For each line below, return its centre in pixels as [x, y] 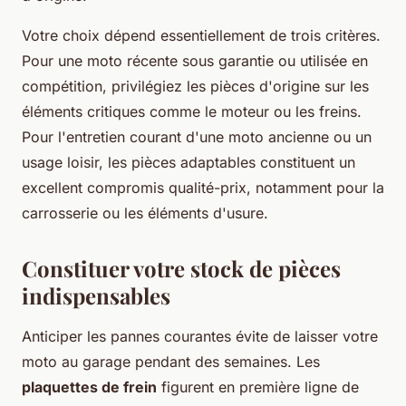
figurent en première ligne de [258, 387]
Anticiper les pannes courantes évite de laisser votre [200, 337]
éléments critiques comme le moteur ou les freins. [192, 112]
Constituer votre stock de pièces [181, 269]
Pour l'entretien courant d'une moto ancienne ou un [197, 137]
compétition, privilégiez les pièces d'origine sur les [195, 87]
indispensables [96, 296]
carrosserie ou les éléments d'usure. [145, 213]
